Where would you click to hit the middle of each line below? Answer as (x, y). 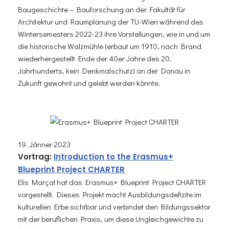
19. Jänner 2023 (44, 144)
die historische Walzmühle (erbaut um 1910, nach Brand (110, 46)
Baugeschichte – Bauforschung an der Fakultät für (102, 9)
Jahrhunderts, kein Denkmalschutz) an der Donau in (104, 70)
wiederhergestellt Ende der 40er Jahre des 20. (95, 58)
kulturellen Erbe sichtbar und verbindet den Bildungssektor (114, 207)
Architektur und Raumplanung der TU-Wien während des (111, 21)
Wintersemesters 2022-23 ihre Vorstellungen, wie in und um (114, 33)
